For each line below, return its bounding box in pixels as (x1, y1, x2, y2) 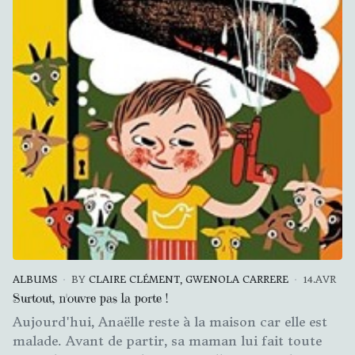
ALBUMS (13, 273, 57, 285)
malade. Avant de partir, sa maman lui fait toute (13, 332, 322, 349)
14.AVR (303, 273, 336, 285)
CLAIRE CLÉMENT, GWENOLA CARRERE (89, 273, 288, 285)
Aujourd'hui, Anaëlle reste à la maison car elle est (13, 313, 327, 330)
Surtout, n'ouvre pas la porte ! (13, 289, 168, 306)
